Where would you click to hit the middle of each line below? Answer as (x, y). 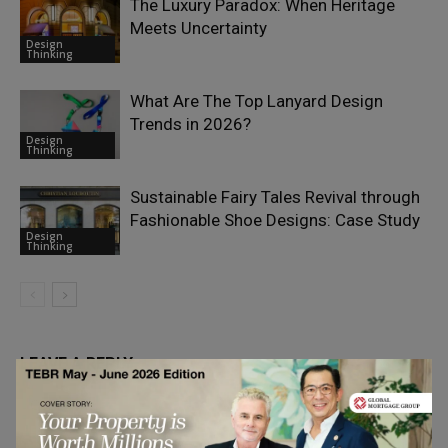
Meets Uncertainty (198, 28)
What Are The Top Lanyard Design (256, 101)
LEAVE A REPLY (76, 364)
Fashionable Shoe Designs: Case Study (275, 220)
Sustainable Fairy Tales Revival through (275, 197)
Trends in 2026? (190, 124)
